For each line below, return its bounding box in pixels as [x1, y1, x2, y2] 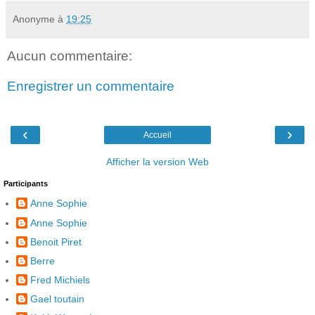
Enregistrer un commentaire [7, 79, 174, 94]
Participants [4, 179, 48, 188]
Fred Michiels [30, 274, 90, 286]
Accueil [143, 129, 172, 140]
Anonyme [13, 13, 55, 25]
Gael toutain [30, 293, 84, 305]
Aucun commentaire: [7, 48, 132, 63]
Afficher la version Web [106, 155, 209, 167]
